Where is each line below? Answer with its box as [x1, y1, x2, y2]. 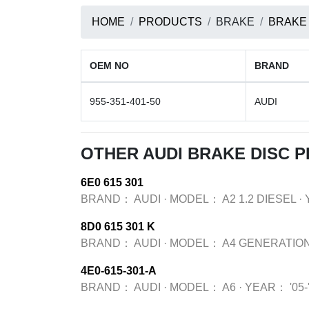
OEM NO [90, 60, 129, 71]
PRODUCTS [139, 16, 202, 28]
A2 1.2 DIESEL [222, 193, 296, 205]
